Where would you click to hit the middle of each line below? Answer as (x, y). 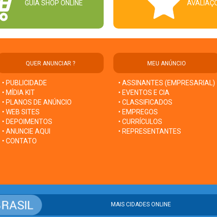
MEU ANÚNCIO (167, 63)
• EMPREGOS (138, 112)
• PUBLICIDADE (24, 83)
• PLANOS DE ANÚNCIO (37, 102)
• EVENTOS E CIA (144, 92)
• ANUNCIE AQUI (26, 131)
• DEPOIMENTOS (27, 121)
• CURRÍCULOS (140, 121)
